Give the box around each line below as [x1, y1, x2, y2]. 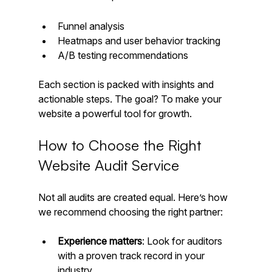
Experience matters [57, 235, 142, 248]
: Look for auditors [141, 235, 225, 248]
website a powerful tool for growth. [38, 107, 192, 120]
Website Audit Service [38, 156, 179, 175]
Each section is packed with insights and [38, 78, 216, 91]
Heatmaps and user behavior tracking [57, 35, 225, 47]
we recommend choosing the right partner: [38, 206, 223, 219]
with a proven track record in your [57, 250, 207, 262]
